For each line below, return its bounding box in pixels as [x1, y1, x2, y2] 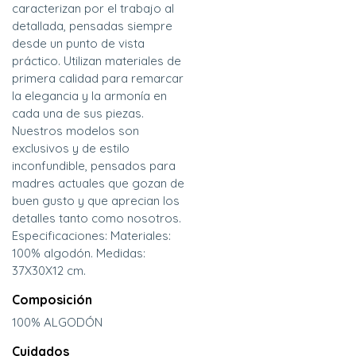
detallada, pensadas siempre [12, 18, 172, 34]
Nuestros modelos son [12, 123, 139, 139]
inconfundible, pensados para [12, 158, 176, 174]
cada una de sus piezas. [12, 106, 144, 122]
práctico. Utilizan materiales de [12, 53, 181, 69]
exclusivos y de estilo [12, 141, 130, 157]
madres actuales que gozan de [12, 176, 184, 192]
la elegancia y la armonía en [12, 88, 167, 104]
